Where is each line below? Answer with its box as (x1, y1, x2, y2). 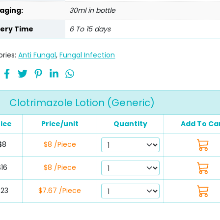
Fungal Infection (59, 50, 115, 60)
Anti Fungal (18, 50, 56, 60)
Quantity (113, 119, 147, 129)
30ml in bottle (69, 5, 116, 16)
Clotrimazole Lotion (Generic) (9, 96, 155, 110)
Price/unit (41, 119, 79, 129)
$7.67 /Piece (38, 186, 81, 196)
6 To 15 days (69, 24, 111, 34)
